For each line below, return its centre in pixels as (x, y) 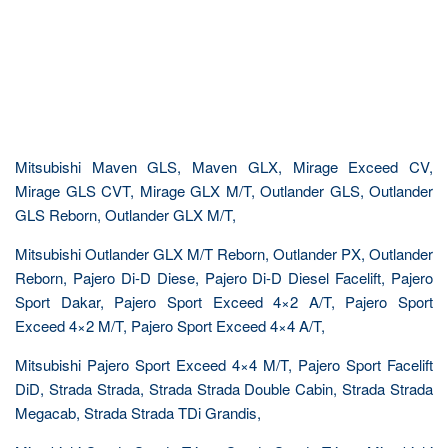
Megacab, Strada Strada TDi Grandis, (138, 412)
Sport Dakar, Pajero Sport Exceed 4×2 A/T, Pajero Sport (224, 301)
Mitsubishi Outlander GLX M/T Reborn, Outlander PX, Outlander (224, 253)
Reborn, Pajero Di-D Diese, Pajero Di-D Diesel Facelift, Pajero (224, 277)
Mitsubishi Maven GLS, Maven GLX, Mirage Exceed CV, (224, 166)
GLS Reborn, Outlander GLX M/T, (125, 214)
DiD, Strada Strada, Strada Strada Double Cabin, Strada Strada (224, 388)
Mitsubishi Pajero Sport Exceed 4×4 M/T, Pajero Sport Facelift (224, 364)
